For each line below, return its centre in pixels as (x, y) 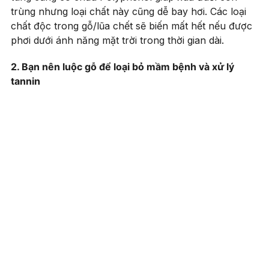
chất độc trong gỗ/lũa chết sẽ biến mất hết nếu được (131, 26)
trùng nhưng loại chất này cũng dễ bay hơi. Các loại (128, 12)
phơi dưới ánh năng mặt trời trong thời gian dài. (119, 41)
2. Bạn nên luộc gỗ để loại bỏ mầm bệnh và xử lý (122, 67)
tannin (26, 81)
